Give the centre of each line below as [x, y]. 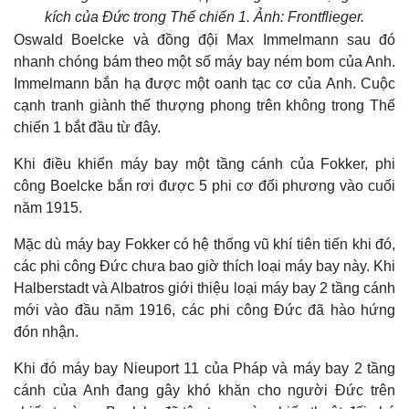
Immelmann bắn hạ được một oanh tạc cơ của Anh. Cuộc [204, 84]
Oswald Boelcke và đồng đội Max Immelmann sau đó [204, 40]
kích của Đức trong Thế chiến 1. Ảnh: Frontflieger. [204, 17]
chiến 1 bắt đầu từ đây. [87, 127]
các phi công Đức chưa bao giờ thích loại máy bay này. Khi [204, 266]
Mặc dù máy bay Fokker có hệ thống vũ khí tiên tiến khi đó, [204, 244]
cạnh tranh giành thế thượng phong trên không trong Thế [204, 105]
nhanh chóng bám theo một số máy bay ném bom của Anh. [204, 62]
